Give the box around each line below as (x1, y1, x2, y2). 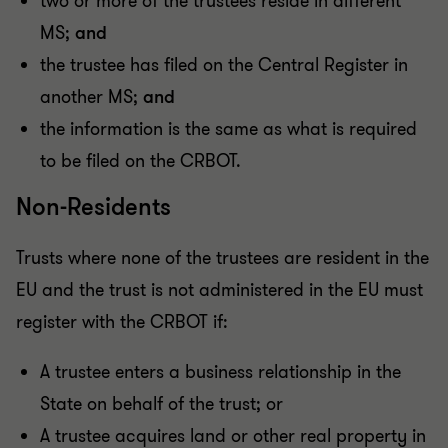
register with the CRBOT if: (16, 310, 228, 335)
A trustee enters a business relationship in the (40, 360, 401, 385)
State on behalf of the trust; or (40, 392, 283, 417)
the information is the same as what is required (40, 117, 417, 142)
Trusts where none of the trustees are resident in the (16, 246, 429, 271)
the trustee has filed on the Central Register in (40, 53, 408, 78)
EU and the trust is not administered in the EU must (16, 278, 423, 303)
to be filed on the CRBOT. (40, 149, 241, 174)
